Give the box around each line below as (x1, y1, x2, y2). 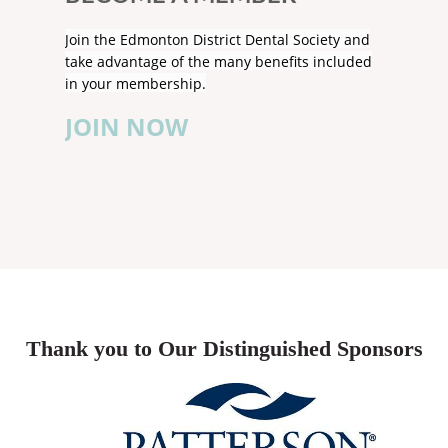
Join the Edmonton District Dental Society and (65, 30, 370, 50)
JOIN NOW (65, 110, 188, 144)
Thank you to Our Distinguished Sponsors (25, 335, 423, 361)
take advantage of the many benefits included (65, 52, 372, 72)
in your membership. (65, 74, 206, 94)
